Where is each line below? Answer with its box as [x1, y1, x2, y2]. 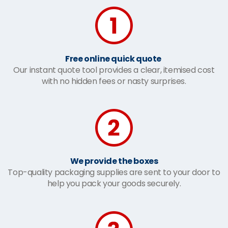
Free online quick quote [65, 53, 163, 65]
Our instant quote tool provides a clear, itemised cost [13, 64, 215, 76]
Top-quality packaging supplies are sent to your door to [8, 166, 220, 178]
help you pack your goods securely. [47, 178, 181, 189]
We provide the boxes [70, 155, 158, 167]
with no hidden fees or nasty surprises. [42, 75, 186, 87]
